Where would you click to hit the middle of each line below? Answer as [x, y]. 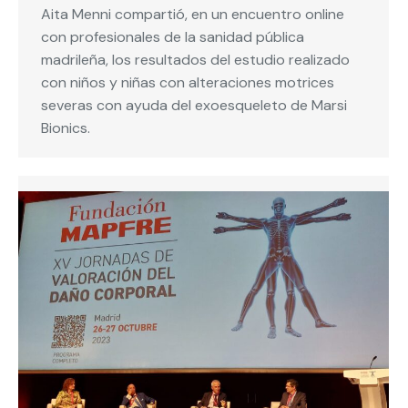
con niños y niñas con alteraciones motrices [188, 83]
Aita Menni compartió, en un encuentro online [193, 15]
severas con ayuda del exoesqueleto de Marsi [194, 106]
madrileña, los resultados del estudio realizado [195, 60]
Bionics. [66, 128]
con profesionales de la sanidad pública [173, 37]
